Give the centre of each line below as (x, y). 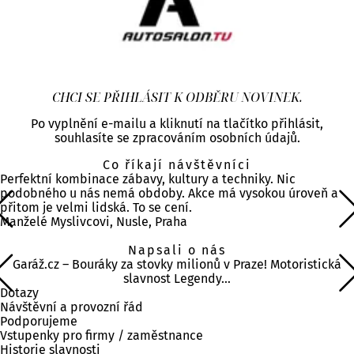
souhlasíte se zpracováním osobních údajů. (177, 137)
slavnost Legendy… (177, 278)
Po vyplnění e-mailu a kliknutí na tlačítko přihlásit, (177, 123)
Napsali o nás (177, 250)
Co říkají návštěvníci (177, 164)
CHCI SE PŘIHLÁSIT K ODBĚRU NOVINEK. (177, 97)
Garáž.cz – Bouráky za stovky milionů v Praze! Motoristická (177, 264)
